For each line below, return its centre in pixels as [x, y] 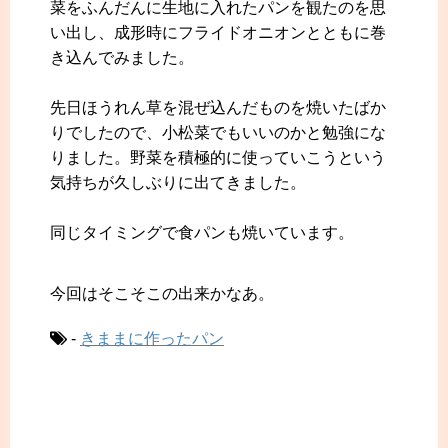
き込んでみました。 [122, 58]
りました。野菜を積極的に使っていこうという [218, 158]
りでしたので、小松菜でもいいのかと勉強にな [218, 133]
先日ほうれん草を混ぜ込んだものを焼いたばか [218, 108]
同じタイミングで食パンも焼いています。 [202, 233]
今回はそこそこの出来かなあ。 [162, 294]
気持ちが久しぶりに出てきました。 [178, 183]
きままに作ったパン [152, 339]
